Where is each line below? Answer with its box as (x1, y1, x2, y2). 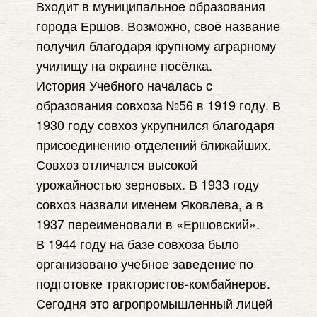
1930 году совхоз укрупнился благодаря (36, 115, 275, 134)
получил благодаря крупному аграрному (36, 36, 276, 54)
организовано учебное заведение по (36, 254, 253, 272)
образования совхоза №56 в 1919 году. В (36, 96, 281, 114)
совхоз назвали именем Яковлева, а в (36, 195, 263, 213)
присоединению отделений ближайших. (36, 135, 271, 154)
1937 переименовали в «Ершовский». (36, 214, 260, 233)
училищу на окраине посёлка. (36, 56, 212, 74)
